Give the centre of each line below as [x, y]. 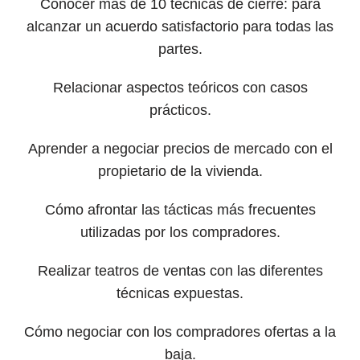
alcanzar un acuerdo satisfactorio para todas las [180, 27]
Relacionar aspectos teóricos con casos [180, 88]
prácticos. [180, 110]
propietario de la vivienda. [180, 172]
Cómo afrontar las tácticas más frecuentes [180, 210]
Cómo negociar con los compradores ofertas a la [180, 332]
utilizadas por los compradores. [180, 233]
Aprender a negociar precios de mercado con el [180, 149]
